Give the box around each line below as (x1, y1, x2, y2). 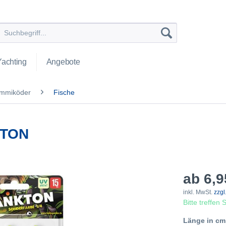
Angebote (46, 58, 80, 66)
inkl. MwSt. (183, 189, 214, 196)
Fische (53, 88, 75, 96)
